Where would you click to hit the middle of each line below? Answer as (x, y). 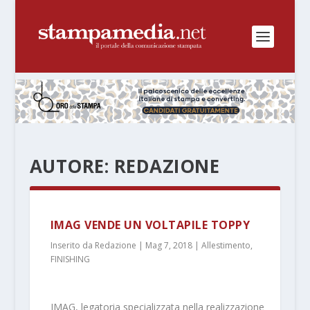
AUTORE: (72, 166)
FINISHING (70, 259)
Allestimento (226, 245)
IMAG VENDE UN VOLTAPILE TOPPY (150, 225)
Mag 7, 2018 (168, 245)
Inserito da (72, 245)
